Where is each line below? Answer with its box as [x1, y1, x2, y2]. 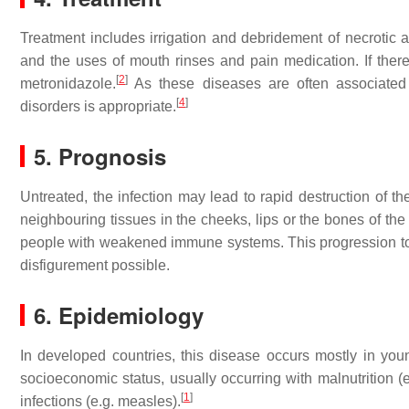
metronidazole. [20, 76, 116, 91]
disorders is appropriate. [20, 99, 176, 114]
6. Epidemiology [34, 299, 204, 330]
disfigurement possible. [20, 257, 170, 273]
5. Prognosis [34, 141, 166, 172]
